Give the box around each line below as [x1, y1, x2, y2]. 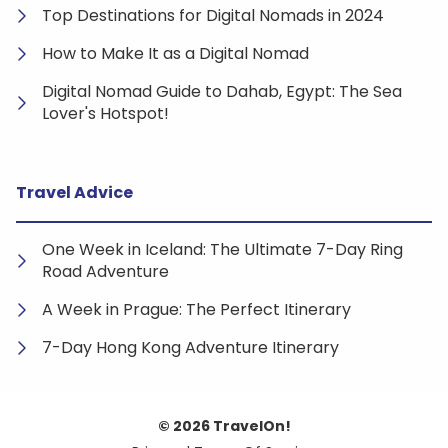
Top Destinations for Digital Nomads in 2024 [42, 3, 384, 27]
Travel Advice [16, 180, 133, 204]
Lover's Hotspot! [42, 101, 169, 125]
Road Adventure [42, 259, 169, 283]
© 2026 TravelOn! [157, 415, 291, 436]
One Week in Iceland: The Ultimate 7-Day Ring [42, 237, 403, 261]
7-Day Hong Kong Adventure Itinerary [42, 335, 339, 359]
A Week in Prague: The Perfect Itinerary [42, 297, 351, 321]
